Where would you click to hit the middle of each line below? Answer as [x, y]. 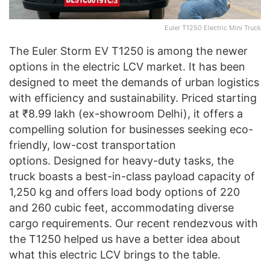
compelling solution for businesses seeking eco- [131, 129]
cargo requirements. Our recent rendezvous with [133, 223]
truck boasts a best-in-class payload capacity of [132, 176]
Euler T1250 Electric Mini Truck [213, 27]
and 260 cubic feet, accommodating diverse [121, 207]
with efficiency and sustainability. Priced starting [133, 98]
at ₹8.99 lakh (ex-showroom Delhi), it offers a [126, 113]
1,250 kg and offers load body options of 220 [124, 192]
